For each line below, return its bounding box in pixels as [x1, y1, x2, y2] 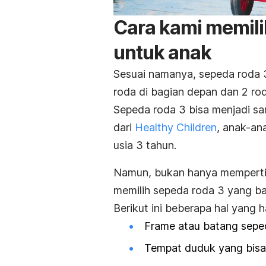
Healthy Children [135, 121, 217, 134]
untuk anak [113, 40, 211, 64]
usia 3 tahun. [113, 138, 176, 151]
